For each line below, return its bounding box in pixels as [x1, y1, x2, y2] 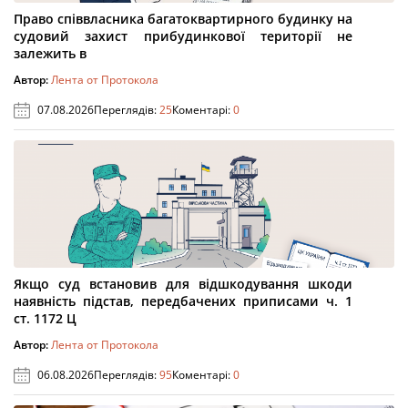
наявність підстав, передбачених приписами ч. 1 [14, 292, 352, 310]
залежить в [14, 45, 87, 62]
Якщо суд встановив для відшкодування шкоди [14, 275, 352, 292]
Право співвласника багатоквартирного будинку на [14, 10, 352, 27]
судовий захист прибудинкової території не [14, 27, 352, 45]
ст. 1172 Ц [14, 310, 76, 327]
